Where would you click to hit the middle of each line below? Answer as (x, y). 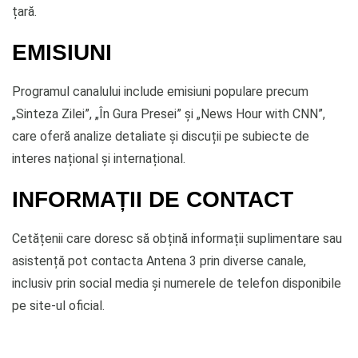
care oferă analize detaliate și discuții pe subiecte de (161, 136)
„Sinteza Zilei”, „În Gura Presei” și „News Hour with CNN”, (169, 113)
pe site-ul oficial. (58, 305)
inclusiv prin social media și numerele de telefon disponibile (177, 283)
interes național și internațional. (99, 158)
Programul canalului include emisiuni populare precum (160, 91)
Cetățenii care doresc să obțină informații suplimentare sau (177, 238)
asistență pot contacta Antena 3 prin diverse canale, (159, 261)
